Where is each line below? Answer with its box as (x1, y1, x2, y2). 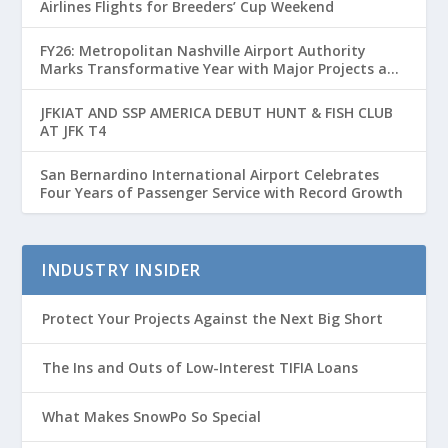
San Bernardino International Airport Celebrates (40, 164, 380, 184)
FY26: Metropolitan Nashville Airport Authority (40, 40, 367, 60)
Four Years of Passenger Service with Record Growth (40, 182, 404, 202)
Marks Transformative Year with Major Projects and (40, 58, 406, 78)
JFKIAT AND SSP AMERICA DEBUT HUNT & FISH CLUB (40, 102, 394, 122)
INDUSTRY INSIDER (42, 258, 202, 281)
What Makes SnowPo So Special (42, 406, 262, 426)
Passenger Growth (40, 76, 168, 96)
